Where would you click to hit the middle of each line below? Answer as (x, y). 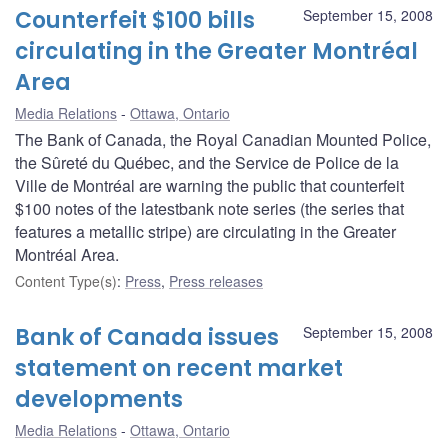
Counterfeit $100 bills (135, 20)
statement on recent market (179, 368)
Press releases (216, 280)
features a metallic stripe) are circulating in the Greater (205, 231)
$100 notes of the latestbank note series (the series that (209, 208)
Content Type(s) (66, 280)
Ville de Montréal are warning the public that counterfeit (209, 185)
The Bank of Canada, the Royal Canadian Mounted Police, (223, 139)
